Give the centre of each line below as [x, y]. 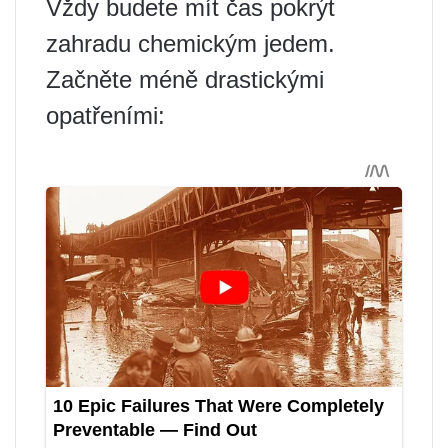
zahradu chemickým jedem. [190, 43]
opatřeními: [105, 115]
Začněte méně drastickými [185, 79]
